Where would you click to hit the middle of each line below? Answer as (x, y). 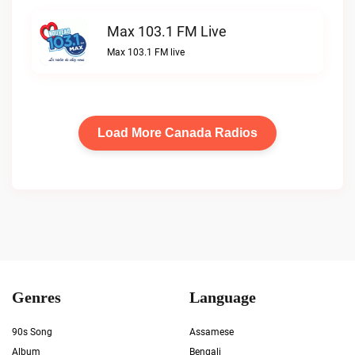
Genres (36, 297)
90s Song (32, 332)
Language (223, 297)
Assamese (212, 332)
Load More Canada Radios (177, 133)
